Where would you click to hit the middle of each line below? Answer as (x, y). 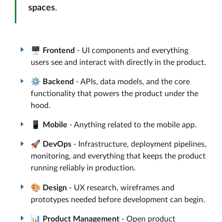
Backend (58, 82)
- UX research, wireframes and (121, 188)
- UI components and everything (132, 50)
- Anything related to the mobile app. (132, 125)
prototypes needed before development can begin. (118, 199)
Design (55, 188)
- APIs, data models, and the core (132, 82)
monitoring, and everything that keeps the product (118, 156)
